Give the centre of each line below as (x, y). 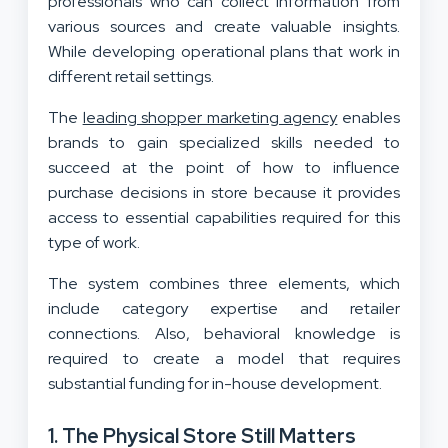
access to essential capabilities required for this (224, 218)
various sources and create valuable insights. (224, 27)
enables (369, 118)
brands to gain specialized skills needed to (224, 143)
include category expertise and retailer (224, 309)
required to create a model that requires (224, 359)
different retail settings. (134, 77)
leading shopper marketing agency (210, 118)
